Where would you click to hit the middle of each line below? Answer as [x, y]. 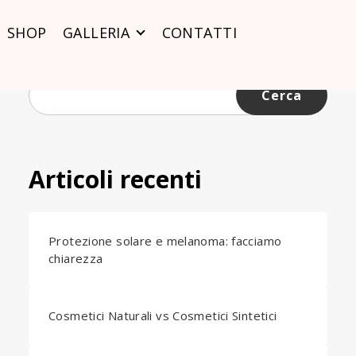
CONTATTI [199, 32]
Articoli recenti [116, 179]
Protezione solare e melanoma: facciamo [165, 241]
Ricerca [47, 85]
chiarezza [76, 258]
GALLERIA [96, 32]
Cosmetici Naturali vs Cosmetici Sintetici [163, 315]
